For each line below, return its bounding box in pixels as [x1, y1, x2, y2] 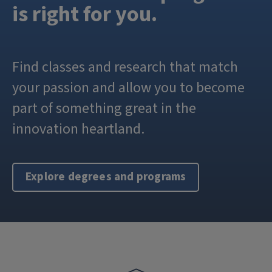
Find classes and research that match [12, 56, 238, 78]
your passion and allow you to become [12, 77, 245, 98]
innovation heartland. [12, 118, 144, 140]
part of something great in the [12, 98, 196, 119]
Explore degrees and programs [25, 169, 186, 185]
